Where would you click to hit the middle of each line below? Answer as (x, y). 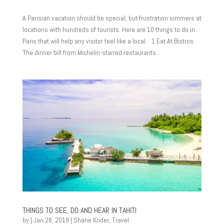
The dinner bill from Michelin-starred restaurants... (91, 52)
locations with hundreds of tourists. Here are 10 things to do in (108, 29)
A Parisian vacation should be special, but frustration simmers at (112, 18)
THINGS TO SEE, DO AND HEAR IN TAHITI (79, 210)
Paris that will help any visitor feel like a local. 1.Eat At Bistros (109, 41)
